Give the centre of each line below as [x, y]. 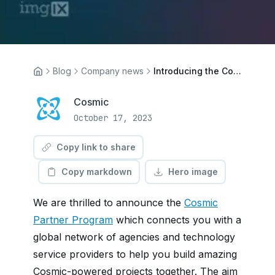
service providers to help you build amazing [135, 254]
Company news [112, 71]
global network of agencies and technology [134, 237]
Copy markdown [96, 172]
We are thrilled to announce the [109, 203]
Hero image [193, 172]
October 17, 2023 [113, 118]
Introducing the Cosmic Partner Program [237, 71]
